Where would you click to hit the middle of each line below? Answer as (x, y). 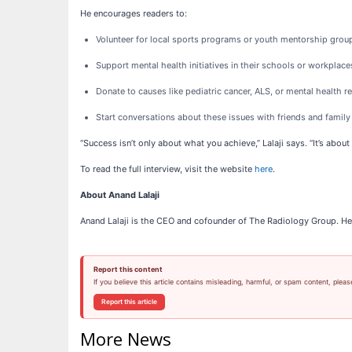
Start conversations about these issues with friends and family (223, 117)
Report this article (129, 301)
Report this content (128, 269)
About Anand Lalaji (120, 194)
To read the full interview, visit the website (167, 169)
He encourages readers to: (134, 13)
